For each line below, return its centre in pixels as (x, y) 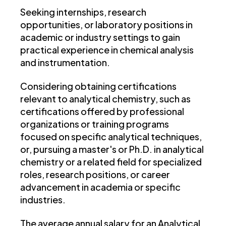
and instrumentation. (65, 63)
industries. (43, 200)
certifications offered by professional (102, 111)
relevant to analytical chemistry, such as (105, 99)
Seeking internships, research (83, 12)
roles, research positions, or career (95, 175)
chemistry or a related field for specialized (111, 162)
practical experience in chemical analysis (107, 50)
